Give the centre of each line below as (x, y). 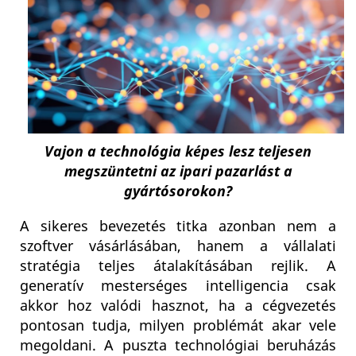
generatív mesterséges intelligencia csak (178, 286)
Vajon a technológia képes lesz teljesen (178, 152)
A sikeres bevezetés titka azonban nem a (178, 227)
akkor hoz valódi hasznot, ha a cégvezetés (178, 306)
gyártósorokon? (178, 192)
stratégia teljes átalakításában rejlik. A (178, 267)
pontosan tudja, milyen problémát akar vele (178, 326)
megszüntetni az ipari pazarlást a (178, 172)
